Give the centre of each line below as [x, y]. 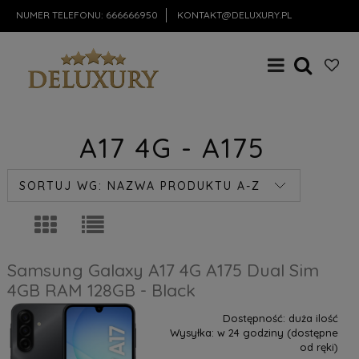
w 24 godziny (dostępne [277, 332]
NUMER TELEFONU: [61, 15]
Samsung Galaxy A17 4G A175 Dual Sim [163, 270]
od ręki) [319, 347]
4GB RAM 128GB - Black [101, 290]
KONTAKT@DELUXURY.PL [235, 15]
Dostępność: [254, 318]
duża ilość [313, 318]
